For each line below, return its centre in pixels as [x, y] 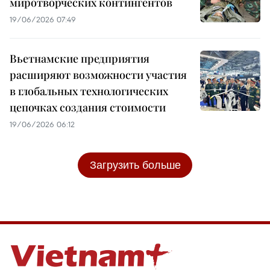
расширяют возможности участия [98, 75]
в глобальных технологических [89, 91]
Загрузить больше [135, 165]
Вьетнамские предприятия [80, 59]
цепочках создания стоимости [88, 108]
